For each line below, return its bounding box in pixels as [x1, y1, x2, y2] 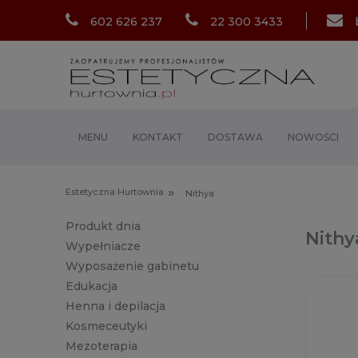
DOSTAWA [207, 131, 263, 144]
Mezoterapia [66, 339, 137, 354]
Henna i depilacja [66, 299, 165, 314]
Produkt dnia [66, 219, 141, 234]
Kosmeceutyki [66, 319, 147, 334]
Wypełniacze [66, 239, 141, 254]
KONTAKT [132, 131, 183, 144]
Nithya [185, 188, 215, 200]
